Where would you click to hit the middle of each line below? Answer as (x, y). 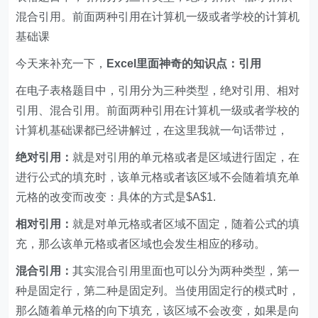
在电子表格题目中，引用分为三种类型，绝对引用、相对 (158, 91)
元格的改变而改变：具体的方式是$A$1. (116, 197)
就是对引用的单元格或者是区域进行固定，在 (186, 157)
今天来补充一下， (61, 64)
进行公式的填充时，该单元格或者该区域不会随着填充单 (158, 177)
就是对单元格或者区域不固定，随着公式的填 (186, 224)
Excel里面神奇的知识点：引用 (184, 64)
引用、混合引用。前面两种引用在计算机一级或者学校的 (158, 110)
